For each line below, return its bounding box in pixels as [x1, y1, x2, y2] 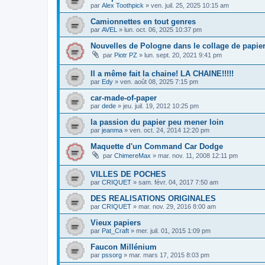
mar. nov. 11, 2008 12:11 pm [158, 151, 238, 159]
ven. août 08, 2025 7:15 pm [120, 77, 198, 85]
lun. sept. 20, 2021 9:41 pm [144, 51, 222, 59]
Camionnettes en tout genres [91, 17, 196, 27]
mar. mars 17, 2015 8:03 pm [129, 251, 209, 258]
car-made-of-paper [91, 93, 157, 102]
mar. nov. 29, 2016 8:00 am [138, 202, 216, 210]
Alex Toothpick [102, 2, 144, 9]
